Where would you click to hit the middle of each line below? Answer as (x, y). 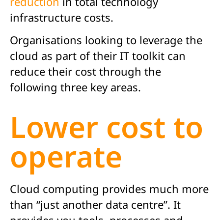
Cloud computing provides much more (109, 188)
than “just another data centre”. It (95, 204)
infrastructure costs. (62, 17)
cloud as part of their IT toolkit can (98, 56)
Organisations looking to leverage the (106, 40)
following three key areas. (75, 87)
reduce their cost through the (85, 71)
